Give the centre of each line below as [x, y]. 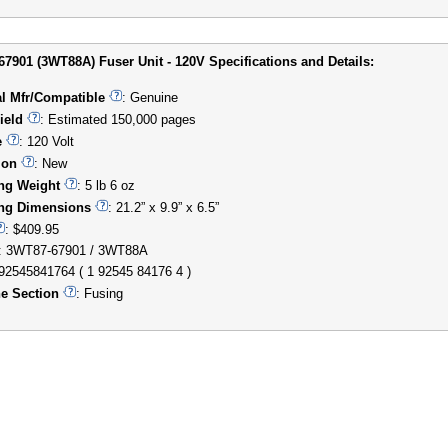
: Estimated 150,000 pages [118, 119]
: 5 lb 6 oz [106, 185]
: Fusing [99, 293]
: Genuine [150, 97]
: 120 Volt [46, 141]
